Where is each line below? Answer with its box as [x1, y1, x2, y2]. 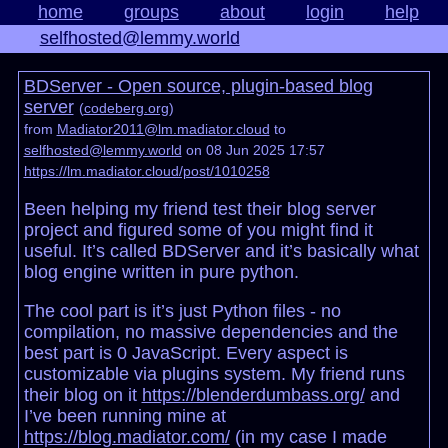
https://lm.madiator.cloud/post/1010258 [23, 163, 270, 180]
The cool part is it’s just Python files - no [23, 301, 341, 322]
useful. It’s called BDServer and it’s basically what [23, 241, 419, 262]
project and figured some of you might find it [23, 220, 373, 241]
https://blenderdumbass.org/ [141, 385, 365, 406]
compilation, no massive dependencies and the [23, 322, 398, 343]
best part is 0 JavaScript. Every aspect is [23, 343, 348, 364]
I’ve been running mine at [23, 406, 226, 427]
